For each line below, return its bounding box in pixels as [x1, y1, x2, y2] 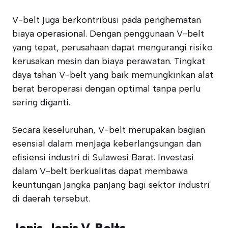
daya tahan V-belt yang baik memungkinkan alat [12, 69, 213, 80]
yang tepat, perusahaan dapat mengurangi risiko [12, 42, 213, 53]
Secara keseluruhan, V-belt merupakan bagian [12, 124, 205, 135]
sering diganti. [12, 97, 70, 108]
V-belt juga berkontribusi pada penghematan [12, 14, 201, 25]
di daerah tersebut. [12, 193, 90, 204]
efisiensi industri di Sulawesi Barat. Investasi [12, 152, 194, 163]
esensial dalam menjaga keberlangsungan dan [12, 138, 201, 149]
